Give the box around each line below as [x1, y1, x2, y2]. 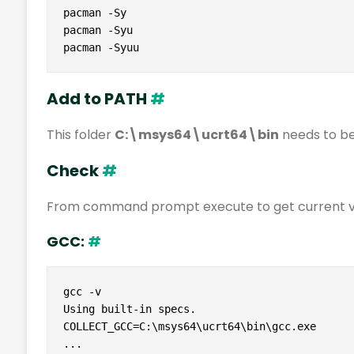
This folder [46, 126, 115, 145]
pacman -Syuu [62, 41, 139, 55]
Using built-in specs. [62, 303, 196, 316]
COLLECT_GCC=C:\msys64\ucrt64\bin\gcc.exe [62, 320, 316, 333]
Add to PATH [46, 88, 150, 111]
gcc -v [62, 285, 101, 299]
